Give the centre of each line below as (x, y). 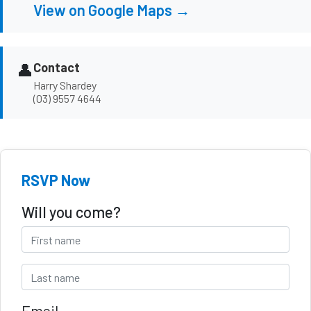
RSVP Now (56, 180)
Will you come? (71, 212)
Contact (57, 68)
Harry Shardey (65, 85)
